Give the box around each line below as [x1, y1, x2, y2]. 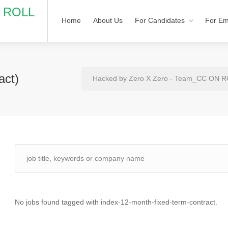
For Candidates [135, 16, 185, 24]
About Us [93, 16, 123, 24]
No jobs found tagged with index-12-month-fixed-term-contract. [15, 198, 217, 206]
